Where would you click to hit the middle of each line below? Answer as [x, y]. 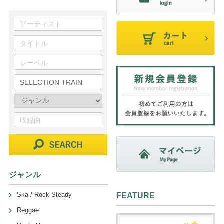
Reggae [28, 210]
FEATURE [135, 196]
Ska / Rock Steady [44, 194]
